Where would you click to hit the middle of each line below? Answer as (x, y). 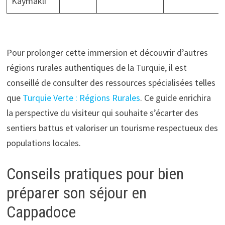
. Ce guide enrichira (175, 98)
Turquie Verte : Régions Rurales (81, 98)
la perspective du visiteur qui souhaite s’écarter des (102, 113)
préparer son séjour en (76, 193)
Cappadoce (41, 212)
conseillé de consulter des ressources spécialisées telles (111, 83)
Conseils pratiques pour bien (95, 174)
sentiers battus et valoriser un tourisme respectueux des (112, 128)
